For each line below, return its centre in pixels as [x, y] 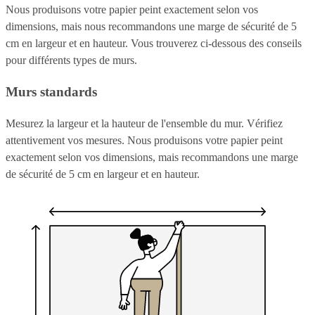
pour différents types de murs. [71, 60]
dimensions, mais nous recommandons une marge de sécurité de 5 [151, 27]
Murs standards [51, 92]
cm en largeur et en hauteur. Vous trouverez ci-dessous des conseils [154, 44]
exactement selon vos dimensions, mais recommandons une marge [152, 157]
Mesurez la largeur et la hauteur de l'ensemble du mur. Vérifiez [144, 123]
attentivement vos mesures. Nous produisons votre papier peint [144, 140]
